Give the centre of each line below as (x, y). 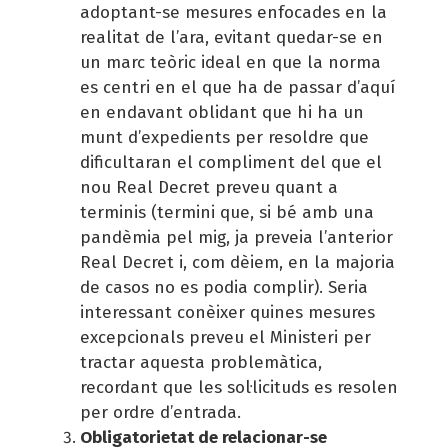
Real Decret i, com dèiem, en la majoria (237, 262)
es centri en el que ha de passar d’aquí (237, 87)
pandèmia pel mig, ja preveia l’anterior (236, 237)
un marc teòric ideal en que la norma (230, 62)
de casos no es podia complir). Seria (224, 287)
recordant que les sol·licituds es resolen (239, 387)
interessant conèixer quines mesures (227, 312)
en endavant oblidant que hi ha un (222, 112)
